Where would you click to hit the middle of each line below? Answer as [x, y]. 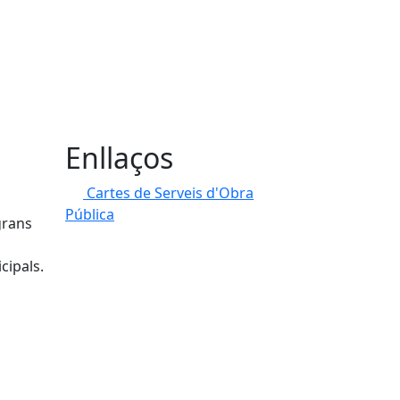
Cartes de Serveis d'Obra [170, 193]
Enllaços [119, 158]
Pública [90, 214]
